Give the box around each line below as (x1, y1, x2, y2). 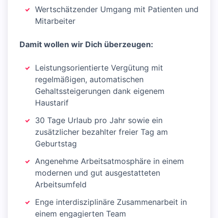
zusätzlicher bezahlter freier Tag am (35, 127, 168, 137)
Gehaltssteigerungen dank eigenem (35, 86, 164, 96)
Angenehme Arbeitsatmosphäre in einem (35, 156, 184, 166)
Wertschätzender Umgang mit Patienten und (35, 4, 199, 15)
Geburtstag (35, 139, 77, 149)
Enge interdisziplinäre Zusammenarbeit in (35, 197, 187, 207)
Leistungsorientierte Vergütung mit (35, 63, 163, 73)
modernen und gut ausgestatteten (35, 168, 160, 178)
